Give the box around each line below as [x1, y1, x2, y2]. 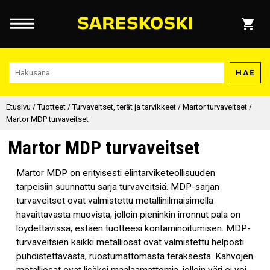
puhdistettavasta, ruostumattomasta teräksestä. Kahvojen [16, 251, 253, 262]
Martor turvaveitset [183, 102, 247, 111]
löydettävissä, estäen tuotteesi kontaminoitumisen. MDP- [16, 223, 251, 234]
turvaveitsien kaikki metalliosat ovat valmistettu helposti [16, 237, 244, 248]
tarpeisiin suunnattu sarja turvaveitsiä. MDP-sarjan [16, 181, 219, 193]
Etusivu [6, 102, 31, 111]
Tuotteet [37, 102, 66, 111]
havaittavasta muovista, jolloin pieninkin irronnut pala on [16, 209, 240, 221]
